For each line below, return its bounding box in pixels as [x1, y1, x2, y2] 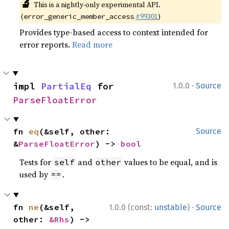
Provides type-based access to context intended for [19, 27, 209, 38]
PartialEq [41, 80, 91, 92]
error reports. [19, 39, 73, 50]
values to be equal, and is [122, 156, 218, 168]
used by [19, 169, 51, 180]
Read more [72, 39, 113, 50]
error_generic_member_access [24, 12, 134, 21]
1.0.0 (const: [109, 202, 154, 212]
